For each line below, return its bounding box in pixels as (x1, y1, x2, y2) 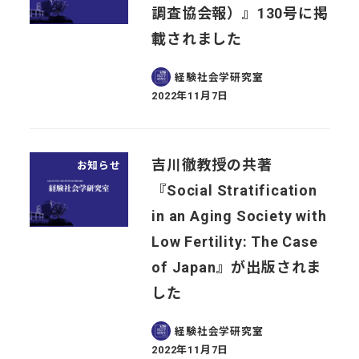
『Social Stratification (151, 181, 317, 199)
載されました (151, 30, 242, 48)
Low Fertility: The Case (151, 232, 318, 250)
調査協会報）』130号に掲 (151, 5, 329, 22)
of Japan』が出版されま (151, 258, 322, 276)
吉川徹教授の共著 (151, 155, 272, 173)
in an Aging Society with (151, 207, 327, 224)
